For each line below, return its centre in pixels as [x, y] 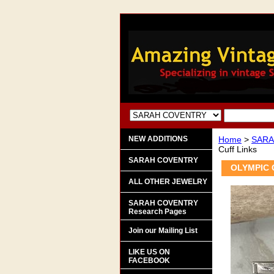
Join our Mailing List [163, 231]
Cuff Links [238, 149]
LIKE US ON [149, 252]
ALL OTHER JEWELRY [168, 182]
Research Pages [157, 212]
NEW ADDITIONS [158, 139]
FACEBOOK [149, 261]
